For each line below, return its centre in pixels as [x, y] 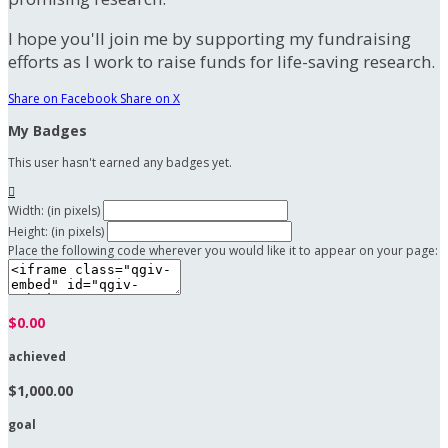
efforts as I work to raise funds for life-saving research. [221, 62]
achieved [37, 357]
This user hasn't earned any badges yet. [120, 163]
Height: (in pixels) [56, 232]
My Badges [47, 131]
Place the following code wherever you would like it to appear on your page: [223, 251]
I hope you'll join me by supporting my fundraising [209, 39]
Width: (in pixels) [54, 211]
